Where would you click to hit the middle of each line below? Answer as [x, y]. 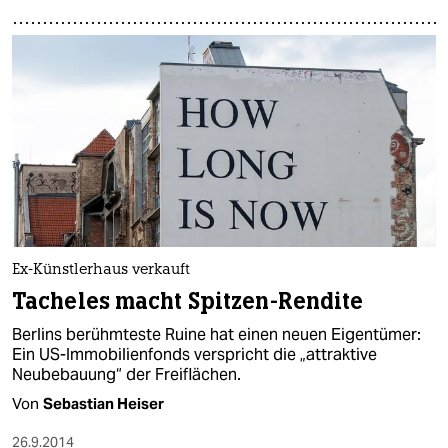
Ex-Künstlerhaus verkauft [101, 270]
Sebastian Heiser [103, 403]
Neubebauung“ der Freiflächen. [126, 374]
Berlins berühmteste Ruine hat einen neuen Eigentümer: [216, 334]
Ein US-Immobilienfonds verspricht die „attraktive [194, 354]
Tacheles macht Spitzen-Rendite [188, 301]
